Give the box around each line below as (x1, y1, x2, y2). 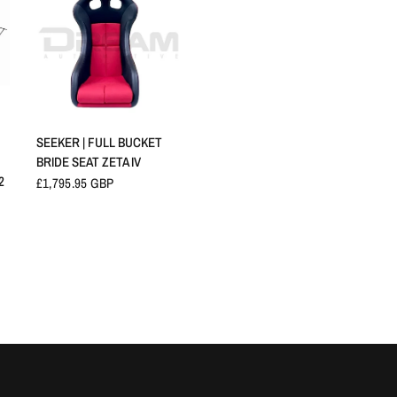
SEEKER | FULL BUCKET (35, 133, 162, 152)
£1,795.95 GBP (35, 174, 114, 193)
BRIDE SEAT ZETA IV (35, 152, 141, 172)
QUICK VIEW (78, 126, 139, 139)
